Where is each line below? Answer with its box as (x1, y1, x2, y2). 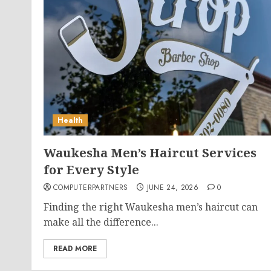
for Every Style (44, 162, 139, 178)
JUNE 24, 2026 (146, 182, 199, 193)
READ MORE (53, 243, 97, 254)
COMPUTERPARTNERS (53, 182, 128, 193)
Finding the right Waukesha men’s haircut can (44, 200, 258, 214)
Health (57, 115, 83, 126)
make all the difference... (44, 215, 158, 229)
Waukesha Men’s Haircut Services (44, 145, 256, 161)
